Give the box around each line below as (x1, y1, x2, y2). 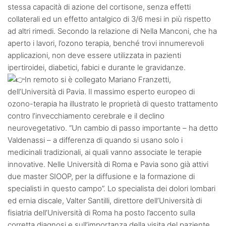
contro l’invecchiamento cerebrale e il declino (8, 111, 164, 121)
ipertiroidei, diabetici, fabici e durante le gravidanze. (8, 62, 186, 72)
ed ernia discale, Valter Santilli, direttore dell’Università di (8, 196, 202, 206)
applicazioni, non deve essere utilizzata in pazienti (8, 50, 181, 60)
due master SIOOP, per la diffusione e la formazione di (8, 172, 195, 182)
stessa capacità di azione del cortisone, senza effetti (8, 2, 191, 12)
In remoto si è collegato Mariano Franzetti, (25, 74, 171, 84)
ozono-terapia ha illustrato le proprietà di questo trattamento (8, 99, 218, 109)
